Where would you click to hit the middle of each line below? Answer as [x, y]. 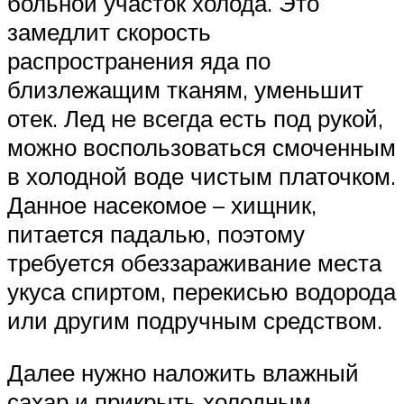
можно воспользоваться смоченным [202, 147]
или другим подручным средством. [195, 321]
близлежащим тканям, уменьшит [185, 90]
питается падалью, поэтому [156, 234]
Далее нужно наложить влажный [183, 372]
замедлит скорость [109, 32]
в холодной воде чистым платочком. [202, 176]
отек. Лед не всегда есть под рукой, [195, 119]
